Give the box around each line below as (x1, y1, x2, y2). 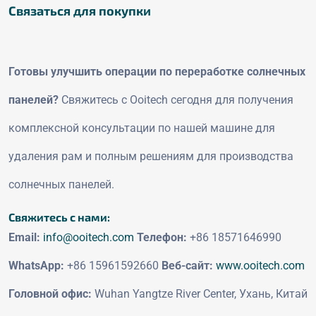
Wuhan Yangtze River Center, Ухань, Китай (92, 286, 308, 300)
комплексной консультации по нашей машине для (8, 121, 275, 135)
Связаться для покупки (8, 2, 151, 18)
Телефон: (137, 230, 187, 244)
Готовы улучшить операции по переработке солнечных (8, 64, 305, 78)
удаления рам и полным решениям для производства (8, 149, 293, 163)
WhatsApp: (8, 258, 64, 272)
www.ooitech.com (216, 258, 305, 272)
